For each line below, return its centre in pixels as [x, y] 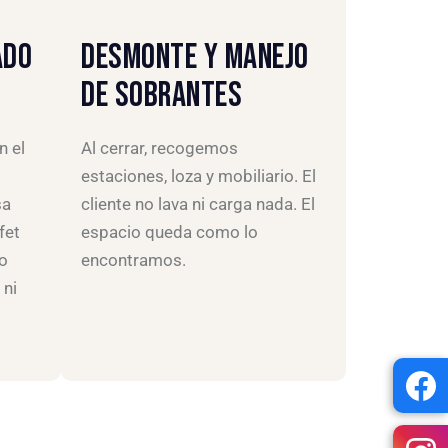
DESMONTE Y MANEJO [195, 58]
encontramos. [133, 260]
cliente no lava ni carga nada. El [198, 204]
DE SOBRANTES [161, 96]
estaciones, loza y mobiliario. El [198, 176]
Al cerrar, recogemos [159, 148]
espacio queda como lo [169, 232]
